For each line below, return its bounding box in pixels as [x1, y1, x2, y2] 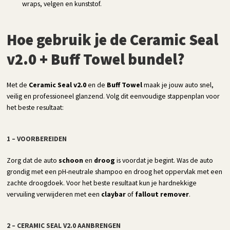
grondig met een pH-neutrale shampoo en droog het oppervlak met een [7, 166, 223, 176]
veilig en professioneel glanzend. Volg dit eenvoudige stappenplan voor [7, 91, 220, 101]
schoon [59, 155, 84, 165]
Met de [7, 80, 29, 89]
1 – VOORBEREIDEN [7, 134, 67, 143]
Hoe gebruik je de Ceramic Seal [7, 29, 219, 49]
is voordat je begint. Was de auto [115, 155, 214, 165]
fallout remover [135, 189, 189, 199]
